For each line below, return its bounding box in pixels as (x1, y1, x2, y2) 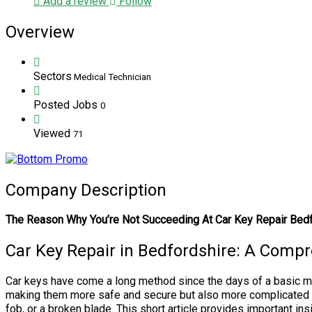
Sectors (33, 69, 72, 83)
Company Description (6, 180, 166, 200)
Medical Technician (72, 71, 151, 82)
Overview (6, 22, 75, 42)
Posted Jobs (33, 97, 100, 111)
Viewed (33, 126, 73, 140)
